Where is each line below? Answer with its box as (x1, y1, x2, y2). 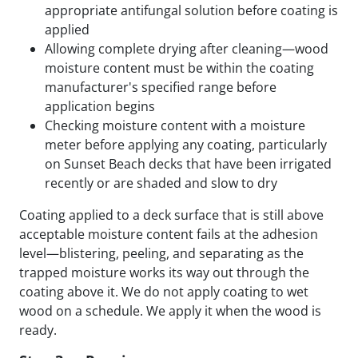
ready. (19, 321, 57, 340)
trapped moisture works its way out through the (19, 264, 309, 282)
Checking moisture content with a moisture (45, 117, 305, 135)
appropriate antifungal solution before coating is (45, 2, 338, 20)
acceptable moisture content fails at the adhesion (19, 225, 318, 244)
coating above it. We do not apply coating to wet (19, 283, 308, 301)
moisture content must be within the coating (45, 59, 314, 78)
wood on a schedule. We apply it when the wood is (19, 302, 321, 320)
